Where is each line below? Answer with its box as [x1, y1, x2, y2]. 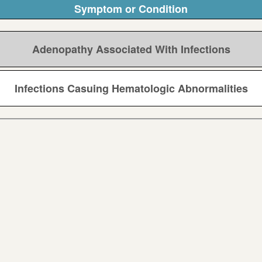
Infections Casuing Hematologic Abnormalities [14, 81, 248, 96]
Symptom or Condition [74, 1, 188, 17]
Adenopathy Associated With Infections [32, 42, 230, 57]
